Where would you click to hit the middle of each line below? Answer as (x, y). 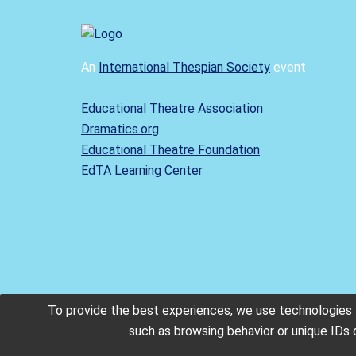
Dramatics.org (120, 129)
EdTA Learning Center (142, 170)
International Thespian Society (184, 67)
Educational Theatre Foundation (170, 149)
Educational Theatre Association (172, 108)
